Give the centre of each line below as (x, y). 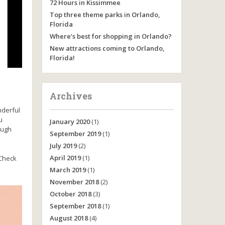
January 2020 (70, 122)
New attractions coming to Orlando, (107, 48)
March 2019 (68, 170)
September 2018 (75, 206)
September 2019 (75, 134)
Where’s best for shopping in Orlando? (110, 36)
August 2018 (69, 218)
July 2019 (63, 146)
